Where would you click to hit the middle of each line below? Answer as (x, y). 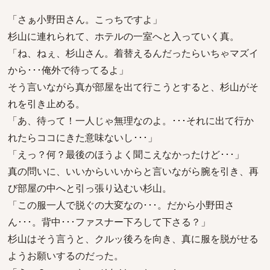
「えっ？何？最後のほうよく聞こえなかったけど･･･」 (126, 154)
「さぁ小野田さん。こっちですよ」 (85, 19)
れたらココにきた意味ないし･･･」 (83, 137)
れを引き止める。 (46, 104)
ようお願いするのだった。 (66, 256)
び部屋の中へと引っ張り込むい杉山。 (90, 188)
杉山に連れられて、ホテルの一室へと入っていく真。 (124, 36)
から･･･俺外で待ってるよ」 (68, 70)
